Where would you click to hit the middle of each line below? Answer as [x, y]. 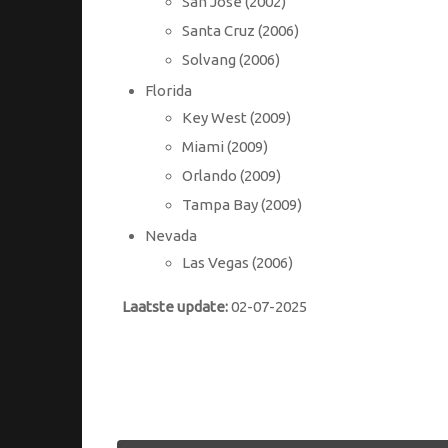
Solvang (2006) [231, 60]
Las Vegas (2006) [237, 263]
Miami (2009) [225, 147]
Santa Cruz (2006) [240, 31]
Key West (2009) [236, 118]
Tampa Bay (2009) [242, 205]
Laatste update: [175, 307]
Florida [168, 91]
